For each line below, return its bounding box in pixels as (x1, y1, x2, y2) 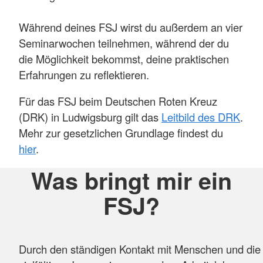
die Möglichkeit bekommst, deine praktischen (19, 50, 229, 66)
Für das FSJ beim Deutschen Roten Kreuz (19, 93, 217, 109)
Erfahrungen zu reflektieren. (19, 66, 149, 82)
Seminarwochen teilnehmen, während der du (19, 35, 229, 50)
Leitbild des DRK (161, 109, 240, 125)
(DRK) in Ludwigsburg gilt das (19, 109, 161, 125)
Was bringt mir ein (31, 163, 232, 197)
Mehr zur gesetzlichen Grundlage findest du (19, 125, 223, 141)
